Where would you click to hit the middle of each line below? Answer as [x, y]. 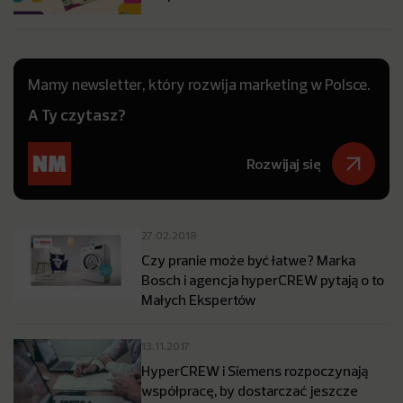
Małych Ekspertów [199, 300]
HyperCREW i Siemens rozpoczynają [255, 371]
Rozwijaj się [284, 164]
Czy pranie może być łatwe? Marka [248, 260]
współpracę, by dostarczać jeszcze [250, 390]
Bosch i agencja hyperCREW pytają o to [263, 280]
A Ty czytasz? [77, 115]
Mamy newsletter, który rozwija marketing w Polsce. [199, 84]
